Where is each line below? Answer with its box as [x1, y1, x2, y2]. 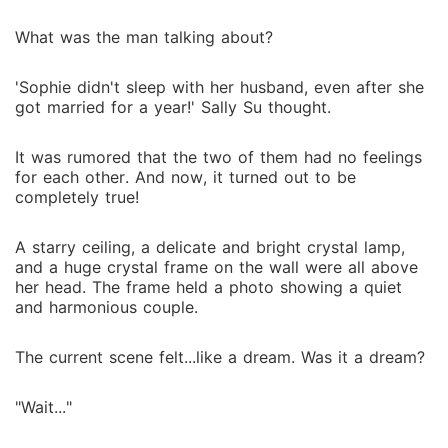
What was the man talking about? [15, 27, 273, 47]
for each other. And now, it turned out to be [15, 167, 356, 187]
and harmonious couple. [15, 297, 198, 317]
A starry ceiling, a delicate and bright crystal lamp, [15, 237, 405, 257]
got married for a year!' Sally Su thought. [15, 97, 331, 117]
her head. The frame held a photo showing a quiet [15, 277, 402, 297]
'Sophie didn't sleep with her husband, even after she [15, 77, 424, 97]
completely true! [15, 187, 139, 207]
